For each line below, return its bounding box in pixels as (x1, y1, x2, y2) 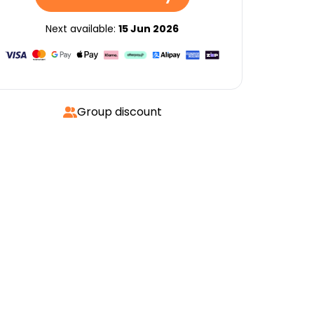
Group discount (76, 104, 162, 120)
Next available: (46, 22, 118, 36)
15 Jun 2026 (118, 22, 179, 36)
